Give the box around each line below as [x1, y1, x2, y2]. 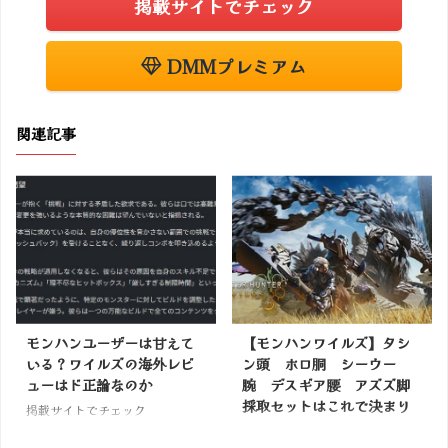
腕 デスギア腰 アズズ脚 [242, 373, 410, 395]
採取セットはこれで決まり [242, 394, 410, 416]
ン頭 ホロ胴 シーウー [242, 352, 396, 374]
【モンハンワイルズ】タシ [242, 331, 410, 353]
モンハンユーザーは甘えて [26, 331, 194, 353]
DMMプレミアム [162, 53, 307, 80]
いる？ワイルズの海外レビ [26, 352, 194, 374]
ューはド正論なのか [26, 373, 152, 395]
